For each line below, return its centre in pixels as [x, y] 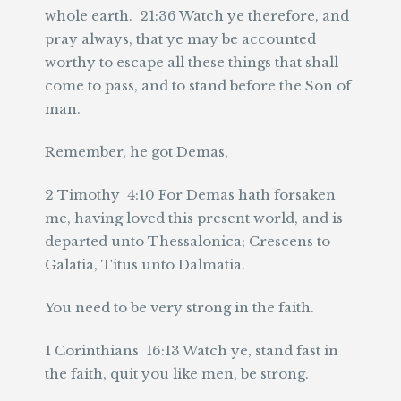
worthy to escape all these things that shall [192, 62]
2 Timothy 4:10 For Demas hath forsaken [190, 195]
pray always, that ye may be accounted [180, 39]
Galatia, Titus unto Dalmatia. [145, 264]
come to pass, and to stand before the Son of [198, 85]
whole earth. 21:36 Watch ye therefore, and [197, 16]
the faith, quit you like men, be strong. [177, 374]
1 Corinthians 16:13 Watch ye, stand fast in [192, 350]
